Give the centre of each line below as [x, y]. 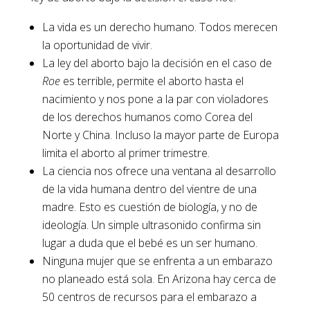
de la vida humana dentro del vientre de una [149, 189]
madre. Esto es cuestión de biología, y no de [149, 207]
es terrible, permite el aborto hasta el [152, 81]
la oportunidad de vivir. [97, 45]
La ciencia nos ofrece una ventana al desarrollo [159, 171]
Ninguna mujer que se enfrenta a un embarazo [157, 261]
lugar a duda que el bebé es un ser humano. [149, 243]
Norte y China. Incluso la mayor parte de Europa [160, 135]
